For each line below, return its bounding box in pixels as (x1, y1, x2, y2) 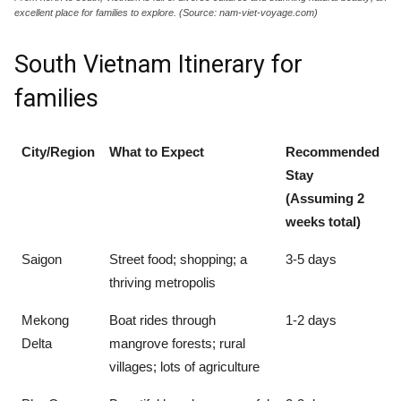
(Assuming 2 (286, 190, 364, 206)
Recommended (286, 143, 380, 159)
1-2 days (286, 311, 337, 328)
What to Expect (109, 143, 204, 159)
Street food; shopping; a (109, 251, 247, 267)
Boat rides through (109, 311, 216, 328)
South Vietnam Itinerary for (14, 49, 303, 79)
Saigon (21, 251, 62, 267)
